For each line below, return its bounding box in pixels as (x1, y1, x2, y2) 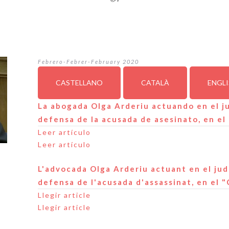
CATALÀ (141, 78, 170, 87)
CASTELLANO (56, 78, 103, 87)
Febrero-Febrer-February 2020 (38, 58, 140, 65)
